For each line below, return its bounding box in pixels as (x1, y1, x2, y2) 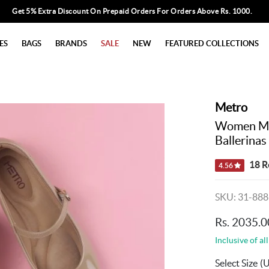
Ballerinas (214, 134, 267, 147)
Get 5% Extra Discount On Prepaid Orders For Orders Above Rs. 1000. (12, 7, 253, 15)
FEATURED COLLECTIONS (165, 38, 259, 48)
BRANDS (55, 38, 87, 48)
